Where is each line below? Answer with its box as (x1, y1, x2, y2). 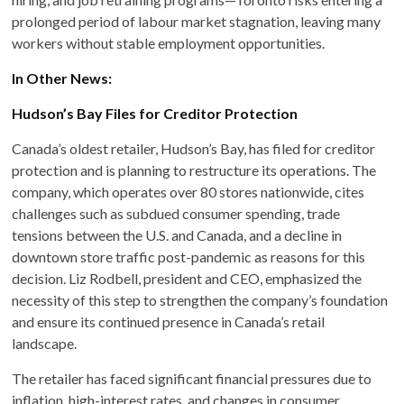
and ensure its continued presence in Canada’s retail (12, 312, 326, 330)
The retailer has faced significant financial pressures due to (12, 369, 372, 387)
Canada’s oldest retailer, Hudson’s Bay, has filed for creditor (12, 139, 376, 157)
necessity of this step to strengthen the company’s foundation (12, 290, 389, 308)
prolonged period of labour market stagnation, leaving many (12, 12, 381, 30)
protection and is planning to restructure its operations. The (12, 161, 377, 179)
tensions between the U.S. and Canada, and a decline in (12, 225, 343, 243)
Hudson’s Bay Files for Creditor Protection (12, 104, 298, 122)
